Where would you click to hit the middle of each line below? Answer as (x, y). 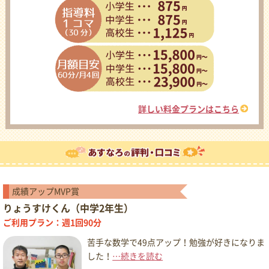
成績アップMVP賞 (46, 192)
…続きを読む (138, 257)
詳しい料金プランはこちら (189, 110)
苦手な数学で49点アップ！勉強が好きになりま (176, 243)
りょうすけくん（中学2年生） (68, 209)
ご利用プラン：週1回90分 (52, 223)
